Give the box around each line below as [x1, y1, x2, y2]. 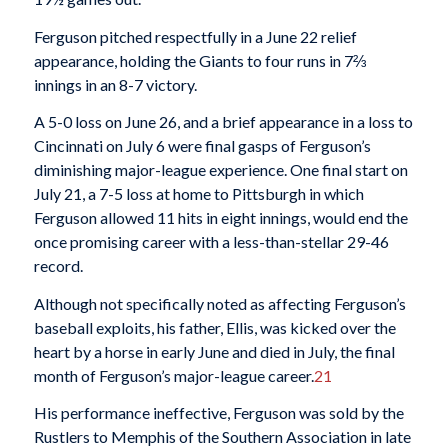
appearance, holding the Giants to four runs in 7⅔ [33, 50, 366, 70]
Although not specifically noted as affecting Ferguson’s [33, 293, 406, 313]
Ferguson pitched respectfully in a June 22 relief [33, 26, 357, 46]
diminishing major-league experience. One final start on [33, 160, 408, 180]
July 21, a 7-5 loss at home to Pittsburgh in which [33, 184, 364, 204]
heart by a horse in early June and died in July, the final [33, 341, 395, 361]
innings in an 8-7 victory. [33, 74, 197, 94]
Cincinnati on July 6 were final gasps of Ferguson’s [33, 136, 371, 156]
